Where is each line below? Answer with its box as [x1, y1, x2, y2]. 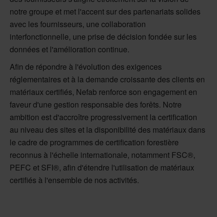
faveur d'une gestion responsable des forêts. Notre [10, 99, 182, 110]
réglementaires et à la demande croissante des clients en [10, 74, 205, 85]
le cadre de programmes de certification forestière [10, 137, 179, 148]
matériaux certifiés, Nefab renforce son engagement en [10, 86, 197, 98]
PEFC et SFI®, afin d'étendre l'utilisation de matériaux [10, 162, 194, 173]
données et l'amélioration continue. [10, 44, 129, 55]
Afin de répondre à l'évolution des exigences [10, 61, 162, 73]
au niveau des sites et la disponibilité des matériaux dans [10, 124, 205, 136]
